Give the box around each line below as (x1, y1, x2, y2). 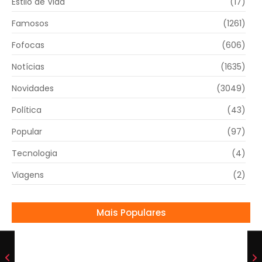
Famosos (12, 18, 49, 30)
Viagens (12, 169, 44, 181)
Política (12, 104, 42, 116)
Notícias (12, 61, 44, 73)
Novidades (12, 82, 54, 95)
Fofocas (12, 39, 44, 51)
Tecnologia (12, 147, 57, 160)
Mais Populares (96, 206, 166, 219)
